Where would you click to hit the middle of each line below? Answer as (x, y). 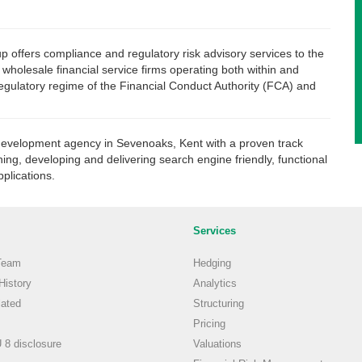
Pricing (209, 324)
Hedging (212, 263)
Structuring (219, 304)
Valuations (217, 344)
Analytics (215, 284)
